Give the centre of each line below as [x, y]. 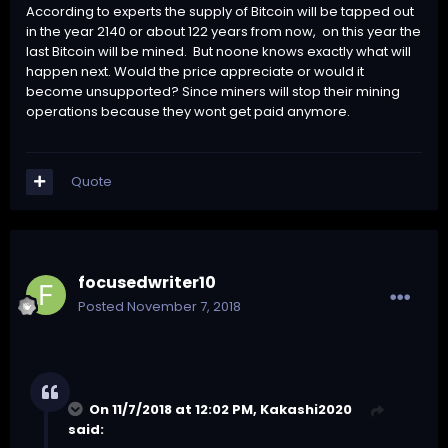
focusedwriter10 [147, 283]
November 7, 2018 [184, 307]
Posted [102, 307]
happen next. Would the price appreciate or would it [195, 71]
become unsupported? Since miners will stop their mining [213, 91]
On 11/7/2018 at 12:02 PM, [174, 410]
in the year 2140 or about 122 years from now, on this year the [223, 31]
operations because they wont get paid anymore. [188, 111]
